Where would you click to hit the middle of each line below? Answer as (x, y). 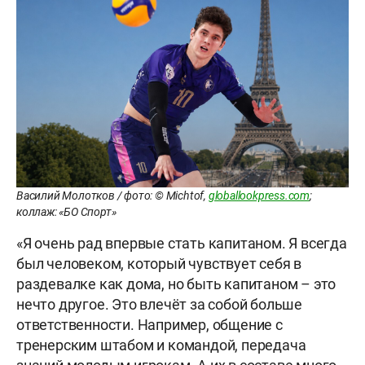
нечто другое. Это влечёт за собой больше (159, 305)
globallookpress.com (259, 196)
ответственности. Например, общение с (150, 325)
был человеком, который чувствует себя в (159, 264)
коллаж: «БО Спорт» (66, 212)
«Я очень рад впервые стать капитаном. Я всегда (182, 244)
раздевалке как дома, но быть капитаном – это (176, 284)
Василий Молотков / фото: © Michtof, (112, 196)
